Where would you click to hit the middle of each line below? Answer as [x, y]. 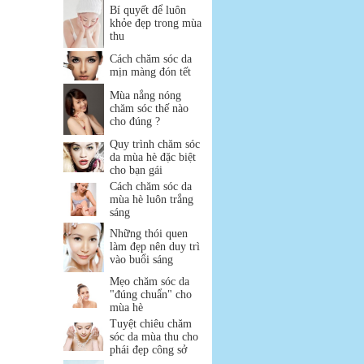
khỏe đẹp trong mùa [156, 23]
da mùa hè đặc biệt [153, 157]
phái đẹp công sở [148, 350]
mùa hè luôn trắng [152, 199]
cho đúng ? [135, 121]
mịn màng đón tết [150, 72]
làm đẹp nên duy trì [155, 247]
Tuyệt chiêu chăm [151, 324]
